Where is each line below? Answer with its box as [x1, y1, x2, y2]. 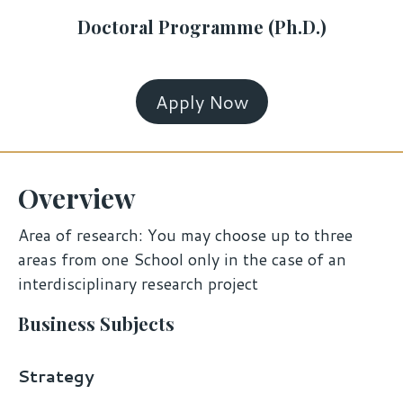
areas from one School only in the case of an [18, 247, 346, 272]
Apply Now [155, 89, 248, 115]
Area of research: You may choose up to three [18, 223, 353, 247]
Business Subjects [18, 311, 175, 336]
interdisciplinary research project [18, 272, 263, 296]
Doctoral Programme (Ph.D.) [76, 14, 327, 40]
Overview [18, 180, 136, 217]
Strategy [18, 364, 94, 389]
